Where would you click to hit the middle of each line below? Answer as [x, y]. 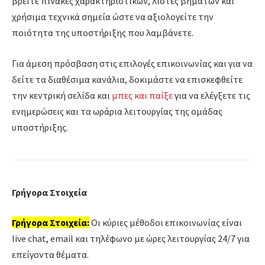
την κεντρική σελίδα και [62, 95]
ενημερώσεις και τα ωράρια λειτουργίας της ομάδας [117, 111]
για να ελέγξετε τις [211, 95]
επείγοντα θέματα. [50, 255]
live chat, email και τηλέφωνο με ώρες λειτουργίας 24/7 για [131, 239]
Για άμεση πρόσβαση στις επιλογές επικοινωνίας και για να [132, 63]
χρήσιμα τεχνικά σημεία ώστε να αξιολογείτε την [113, 17]
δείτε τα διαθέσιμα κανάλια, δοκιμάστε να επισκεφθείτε [127, 79]
